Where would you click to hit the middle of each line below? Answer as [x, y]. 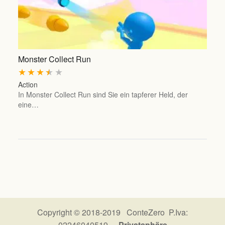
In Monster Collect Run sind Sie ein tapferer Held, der [103, 95]
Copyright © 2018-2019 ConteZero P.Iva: [113, 212]
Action [28, 85]
